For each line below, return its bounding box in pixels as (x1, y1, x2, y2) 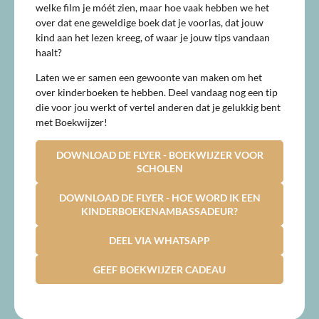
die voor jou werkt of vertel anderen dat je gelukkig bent (36, 101, 281, 114)
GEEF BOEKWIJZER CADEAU (93, 263, 226, 276)
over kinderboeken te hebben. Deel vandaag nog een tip (36, 86, 278, 99)
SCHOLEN (136, 162, 183, 174)
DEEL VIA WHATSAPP (109, 234, 210, 246)
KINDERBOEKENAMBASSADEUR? (81, 204, 238, 217)
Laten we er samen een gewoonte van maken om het (36, 71, 262, 84)
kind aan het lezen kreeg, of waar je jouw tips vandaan (36, 31, 270, 43)
